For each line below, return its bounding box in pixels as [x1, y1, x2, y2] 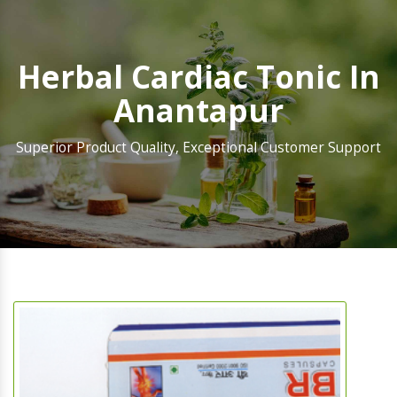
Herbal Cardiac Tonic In [17, 56, 380, 98]
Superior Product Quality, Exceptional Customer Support [16, 138, 381, 158]
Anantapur [113, 90, 284, 132]
